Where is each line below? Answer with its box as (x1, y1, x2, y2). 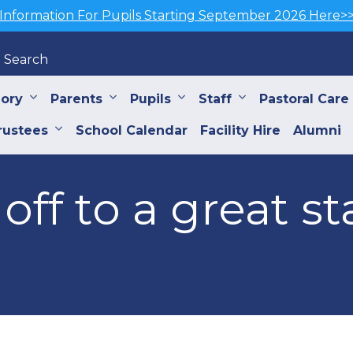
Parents (50, 91, 102, 106)
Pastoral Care (258, 91, 349, 106)
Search (3, 52, 48, 67)
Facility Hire (199, 123, 281, 138)
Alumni (292, 123, 341, 138)
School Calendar (75, 123, 188, 138)
